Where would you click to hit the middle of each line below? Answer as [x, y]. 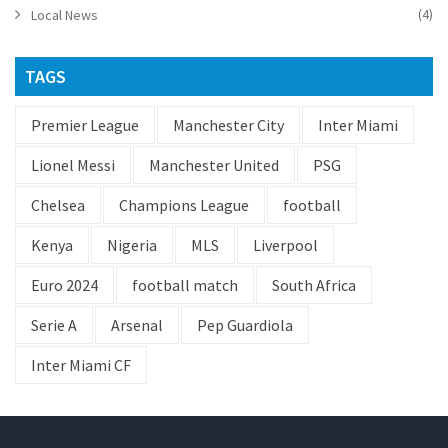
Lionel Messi [73, 165]
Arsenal [137, 325]
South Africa [314, 285]
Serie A [54, 325]
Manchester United [214, 165]
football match [185, 285]
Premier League [85, 125]
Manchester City [228, 125]
